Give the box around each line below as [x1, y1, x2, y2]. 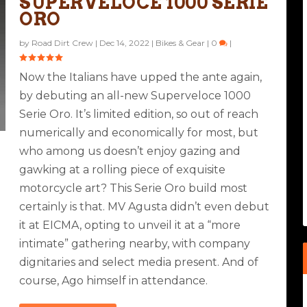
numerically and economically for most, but [19, 125, 259, 139]
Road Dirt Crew [32, 37, 94, 48]
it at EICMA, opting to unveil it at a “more [19, 218, 241, 232]
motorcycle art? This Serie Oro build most [19, 181, 248, 195]
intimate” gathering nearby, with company [19, 236, 251, 250]
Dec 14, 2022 [99, 37, 150, 48]
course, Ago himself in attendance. [19, 273, 208, 287]
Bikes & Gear [156, 37, 206, 48]
